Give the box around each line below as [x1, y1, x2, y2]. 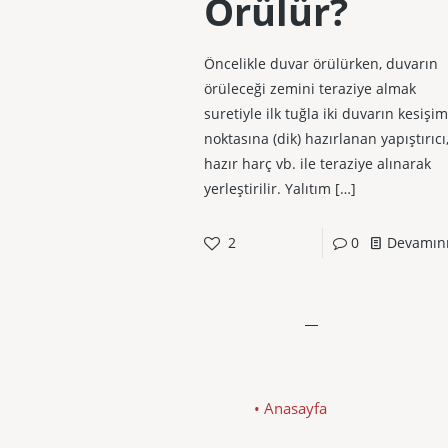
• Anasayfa [253, 398, 327, 419]
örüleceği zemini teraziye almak [203, 79, 416, 99]
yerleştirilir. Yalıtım [203, 179, 331, 199]
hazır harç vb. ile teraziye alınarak [203, 154, 431, 174]
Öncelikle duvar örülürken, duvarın [203, 54, 438, 74]
